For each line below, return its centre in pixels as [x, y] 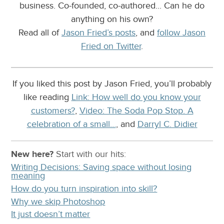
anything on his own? [112, 19]
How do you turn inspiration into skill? [84, 188]
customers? [53, 111]
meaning [28, 176]
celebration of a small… [71, 124]
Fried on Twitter [111, 46]
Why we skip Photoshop [58, 201]
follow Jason [181, 33]
